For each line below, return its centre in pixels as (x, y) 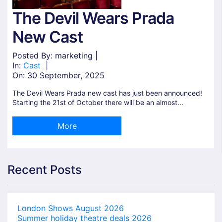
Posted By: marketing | (55, 56)
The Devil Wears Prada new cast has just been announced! (107, 93)
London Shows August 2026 (71, 208)
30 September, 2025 (66, 76)
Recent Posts (45, 170)
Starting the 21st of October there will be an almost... (98, 103)
